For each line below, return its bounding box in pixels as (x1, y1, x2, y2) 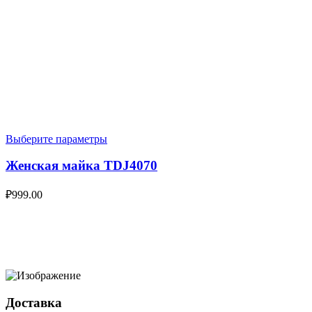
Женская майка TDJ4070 (6, 158, 157, 173)
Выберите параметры (6, 132, 107, 145)
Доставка (6, 295, 62, 311)
